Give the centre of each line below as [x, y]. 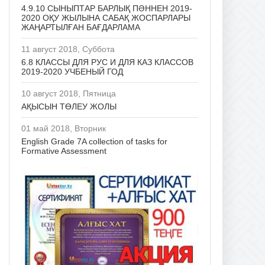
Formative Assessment [64, 151]
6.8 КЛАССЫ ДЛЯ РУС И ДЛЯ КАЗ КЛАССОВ [107, 62]
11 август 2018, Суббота [68, 49]
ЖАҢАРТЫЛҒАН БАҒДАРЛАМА [81, 27]
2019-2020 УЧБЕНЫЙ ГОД [72, 72]
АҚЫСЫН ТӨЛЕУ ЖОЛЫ [69, 106]
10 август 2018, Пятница [69, 93]
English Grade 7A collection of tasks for [94, 141]
